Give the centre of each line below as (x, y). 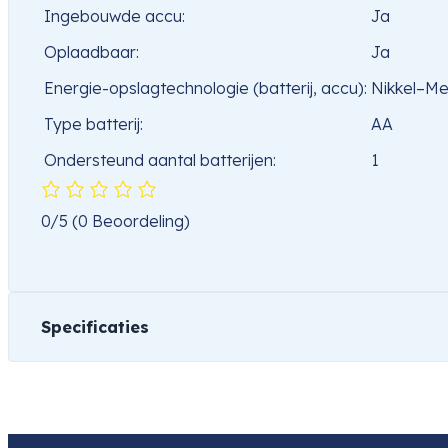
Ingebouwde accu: (114, 16)
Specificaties (95, 327)
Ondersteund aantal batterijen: (160, 160)
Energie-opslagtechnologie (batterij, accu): (205, 88)
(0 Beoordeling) (131, 221)
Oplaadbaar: (91, 52)
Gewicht (74, 421)
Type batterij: (93, 124)
